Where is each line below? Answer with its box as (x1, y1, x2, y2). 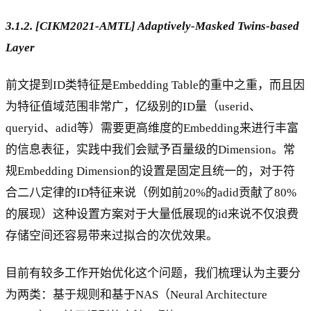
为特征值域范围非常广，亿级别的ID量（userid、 (6, 100, 261, 113)
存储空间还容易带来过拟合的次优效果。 (6, 229, 218, 242)
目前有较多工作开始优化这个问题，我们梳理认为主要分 (6, 266, 301, 280)
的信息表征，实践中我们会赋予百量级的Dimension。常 (6, 143, 295, 156)
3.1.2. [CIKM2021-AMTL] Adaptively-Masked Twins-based (6, 19, 299, 33)
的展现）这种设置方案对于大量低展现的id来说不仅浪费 (6, 208, 299, 221)
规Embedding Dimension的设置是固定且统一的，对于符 (6, 165, 295, 178)
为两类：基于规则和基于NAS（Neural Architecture (6, 287, 267, 301)
